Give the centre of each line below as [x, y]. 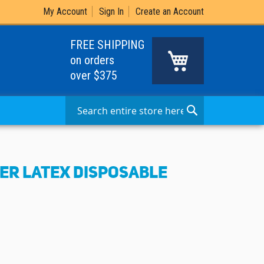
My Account [65, 11]
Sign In [111, 11]
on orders [92, 60]
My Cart [201, 54]
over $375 [94, 75]
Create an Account [170, 11]
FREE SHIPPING [107, 45]
